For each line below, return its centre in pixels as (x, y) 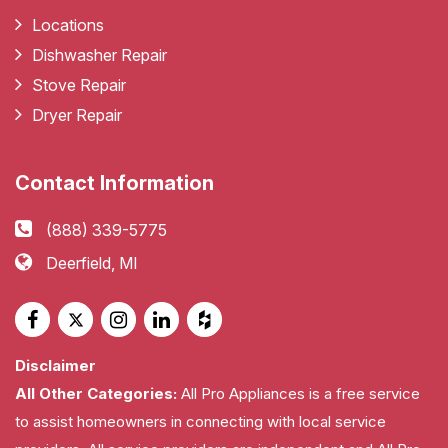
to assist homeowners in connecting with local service (200, 422)
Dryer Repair (77, 115)
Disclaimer (55, 366)
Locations (68, 25)
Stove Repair (79, 85)
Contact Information (114, 183)
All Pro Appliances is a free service (298, 394)
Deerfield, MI (92, 263)
